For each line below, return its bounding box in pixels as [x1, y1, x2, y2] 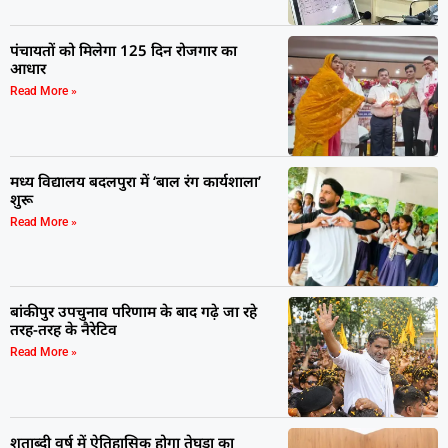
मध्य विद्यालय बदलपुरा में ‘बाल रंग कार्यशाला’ [10, 170, 261, 191]
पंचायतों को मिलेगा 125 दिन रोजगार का [10, 39, 237, 60]
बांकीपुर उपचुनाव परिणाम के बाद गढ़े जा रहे [10, 301, 257, 322]
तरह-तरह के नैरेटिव [10, 319, 117, 340]
